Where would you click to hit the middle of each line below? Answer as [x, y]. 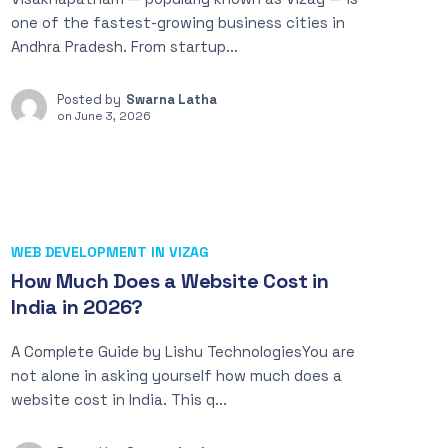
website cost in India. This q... [119, 399]
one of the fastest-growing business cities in [178, 22]
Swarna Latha [171, 99]
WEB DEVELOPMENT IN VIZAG [110, 252]
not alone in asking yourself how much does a [176, 375]
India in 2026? [77, 307]
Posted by [89, 99]
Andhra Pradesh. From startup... [124, 46]
